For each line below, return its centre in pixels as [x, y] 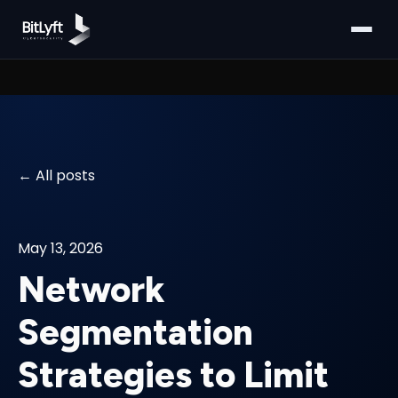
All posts [65, 175]
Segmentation [135, 333]
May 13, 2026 [60, 248]
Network [92, 290]
